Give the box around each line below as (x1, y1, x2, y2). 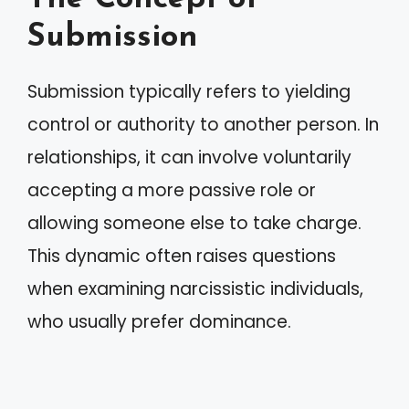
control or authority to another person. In (27, 112, 379, 137)
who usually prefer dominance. (27, 309, 291, 334)
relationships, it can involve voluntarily (27, 145, 351, 170)
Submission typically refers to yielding (27, 79, 351, 104)
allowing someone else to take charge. (27, 211, 362, 236)
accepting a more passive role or (27, 178, 316, 203)
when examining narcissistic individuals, (27, 277, 363, 301)
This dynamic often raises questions (27, 244, 336, 268)
